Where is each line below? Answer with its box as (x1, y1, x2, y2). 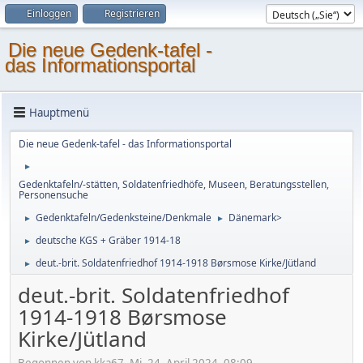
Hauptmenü (29, 105, 89, 120)
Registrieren (105, 6, 160, 20)
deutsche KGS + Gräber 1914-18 (36, 233, 181, 247)
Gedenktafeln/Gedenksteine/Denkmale (36, 211, 211, 224)
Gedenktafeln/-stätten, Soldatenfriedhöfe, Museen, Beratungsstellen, (19, 177, 329, 191)
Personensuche (19, 188, 88, 202)
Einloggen (27, 6, 71, 20)
